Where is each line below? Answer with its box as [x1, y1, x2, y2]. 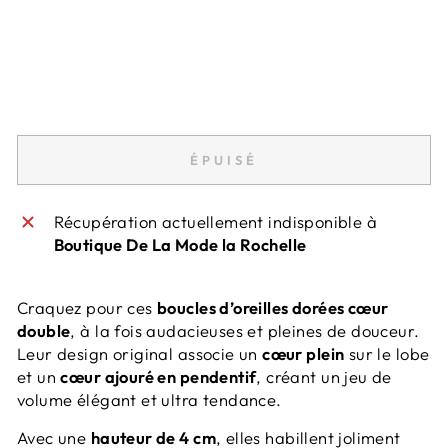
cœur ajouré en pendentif [60, 365, 257, 387]
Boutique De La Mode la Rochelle [53, 233, 307, 255]
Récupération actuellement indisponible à [53, 210, 378, 232]
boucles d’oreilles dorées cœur [157, 296, 389, 318]
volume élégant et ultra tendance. [17, 388, 282, 410]
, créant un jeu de [256, 365, 392, 387]
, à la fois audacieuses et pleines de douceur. [70, 319, 420, 341]
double [17, 319, 71, 341]
